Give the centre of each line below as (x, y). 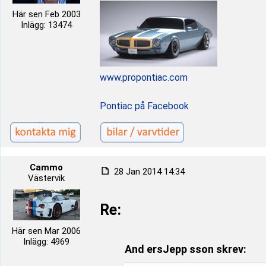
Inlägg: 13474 (46, 25)
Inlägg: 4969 (46, 242)
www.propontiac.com (144, 77)
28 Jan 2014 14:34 (148, 172)
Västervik (46, 178)
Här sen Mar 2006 (46, 231)
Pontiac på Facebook (144, 106)
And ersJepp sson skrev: (185, 249)
